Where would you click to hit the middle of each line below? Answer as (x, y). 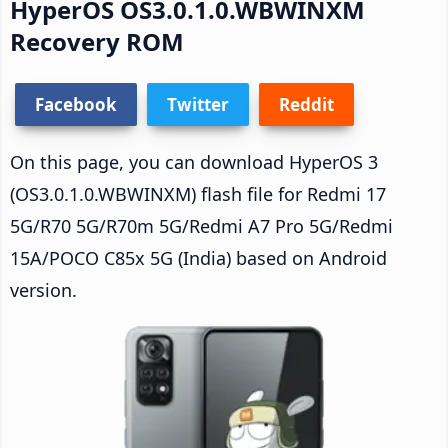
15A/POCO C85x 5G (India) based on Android (198, 257)
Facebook (76, 104)
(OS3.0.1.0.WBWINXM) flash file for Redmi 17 (198, 193)
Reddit (306, 104)
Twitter (198, 104)
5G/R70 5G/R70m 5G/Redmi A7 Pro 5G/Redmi (201, 225)
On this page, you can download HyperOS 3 (194, 161)
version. (43, 289)
